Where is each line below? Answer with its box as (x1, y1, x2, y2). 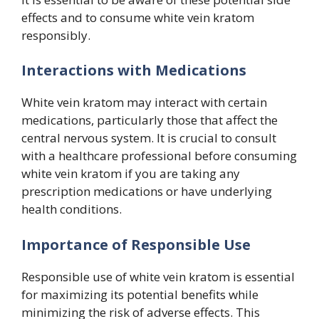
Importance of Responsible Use (21, 234, 251, 254)
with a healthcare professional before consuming (21, 147, 297, 164)
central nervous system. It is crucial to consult (21, 130, 276, 147)
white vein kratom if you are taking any (21, 165, 240, 182)
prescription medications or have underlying (21, 183, 272, 200)
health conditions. (21, 201, 122, 218)
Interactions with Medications (21, 61, 246, 80)
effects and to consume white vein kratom (21, 9, 254, 26)
